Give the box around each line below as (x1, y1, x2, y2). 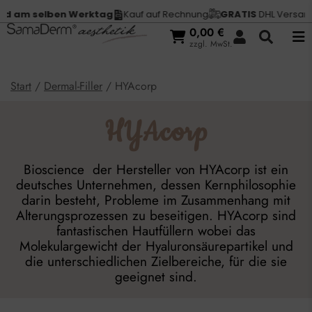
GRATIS (210, 8, 247, 21)
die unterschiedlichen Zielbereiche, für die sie (25, 251, 287, 271)
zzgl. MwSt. (189, 37, 233, 50)
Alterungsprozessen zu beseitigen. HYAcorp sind (16, 205, 296, 225)
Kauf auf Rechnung (113, 8, 198, 21)
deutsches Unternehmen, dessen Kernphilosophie (16, 175, 296, 194)
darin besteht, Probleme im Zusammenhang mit (22, 190, 290, 210)
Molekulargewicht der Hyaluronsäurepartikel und (19, 236, 293, 256)
